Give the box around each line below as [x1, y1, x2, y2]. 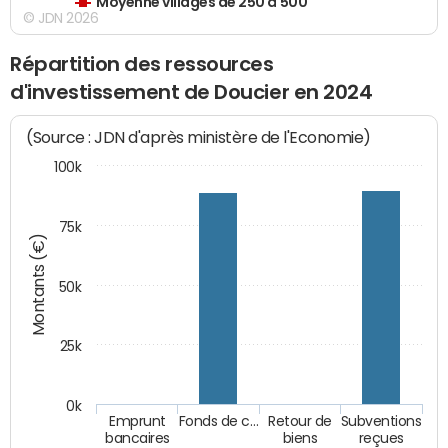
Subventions [340, 414, 422, 429]
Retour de [268, 414, 333, 429]
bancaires [105, 431, 171, 446]
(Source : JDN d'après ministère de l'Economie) [26, 128, 372, 148]
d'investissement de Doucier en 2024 [10, 81, 373, 102]
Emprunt [109, 414, 167, 431]
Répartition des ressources [10, 53, 274, 74]
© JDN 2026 [23, 10, 99, 25]
